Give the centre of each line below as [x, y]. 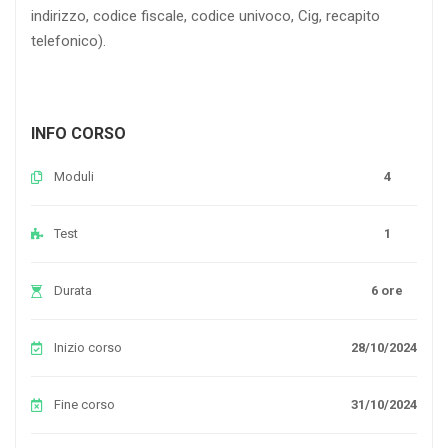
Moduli [74, 176]
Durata [73, 290]
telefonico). [68, 40]
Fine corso [84, 404]
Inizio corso [88, 347]
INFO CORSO [78, 133]
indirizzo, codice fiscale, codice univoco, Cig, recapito [205, 15]
